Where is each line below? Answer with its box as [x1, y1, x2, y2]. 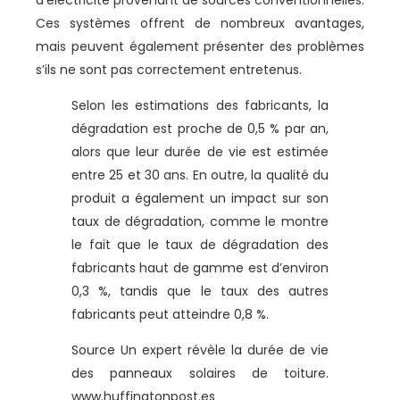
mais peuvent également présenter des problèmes [36, 37, 364, 55]
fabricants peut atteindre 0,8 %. [71, 304, 269, 323]
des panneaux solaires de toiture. [71, 364, 329, 383]
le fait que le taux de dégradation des [71, 235, 329, 254]
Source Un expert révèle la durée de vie [71, 341, 329, 360]
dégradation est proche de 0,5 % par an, [71, 119, 329, 137]
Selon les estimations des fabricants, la [71, 96, 329, 114]
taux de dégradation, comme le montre [71, 212, 329, 230]
